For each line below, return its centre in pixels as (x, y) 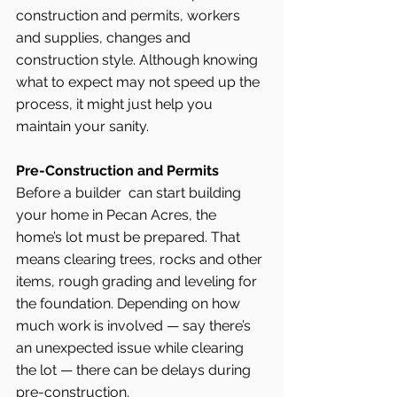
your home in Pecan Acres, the (118, 214)
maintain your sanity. (82, 126)
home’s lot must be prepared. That (130, 237)
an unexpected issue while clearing (132, 347)
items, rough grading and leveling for (138, 281)
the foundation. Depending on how (130, 303)
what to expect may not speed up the (140, 82)
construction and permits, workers (130, 15)
